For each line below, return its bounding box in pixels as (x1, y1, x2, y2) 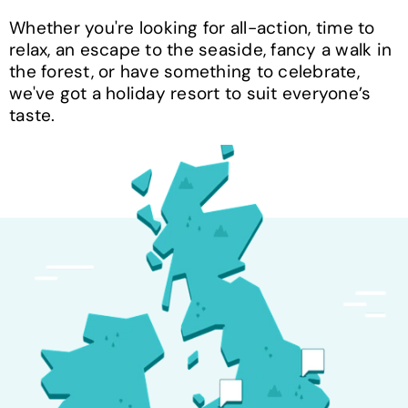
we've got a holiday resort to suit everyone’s (9, 81, 372, 105)
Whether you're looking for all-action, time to (9, 15, 375, 39)
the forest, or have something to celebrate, (9, 59, 360, 83)
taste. (9, 103, 56, 127)
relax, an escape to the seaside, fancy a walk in (9, 37, 392, 61)
